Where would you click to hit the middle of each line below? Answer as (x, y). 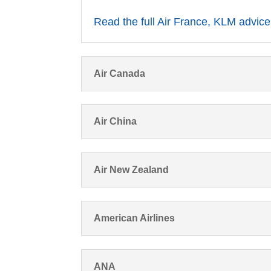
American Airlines (135, 218)
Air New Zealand (132, 170)
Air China (116, 122)
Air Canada (120, 73)
